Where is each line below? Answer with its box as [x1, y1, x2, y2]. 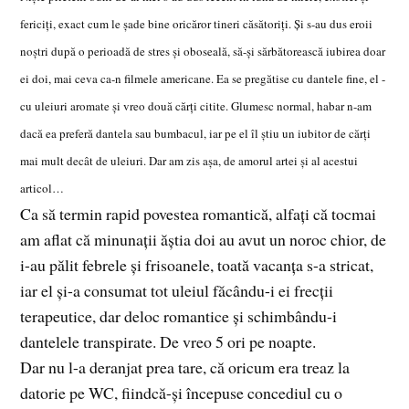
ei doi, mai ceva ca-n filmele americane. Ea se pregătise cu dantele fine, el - [20, 70, 386, 88]
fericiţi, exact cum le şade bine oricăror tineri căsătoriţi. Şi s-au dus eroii [20, 16, 373, 33]
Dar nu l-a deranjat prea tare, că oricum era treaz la [20, 356, 351, 379]
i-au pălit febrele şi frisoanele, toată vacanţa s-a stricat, [20, 254, 374, 277]
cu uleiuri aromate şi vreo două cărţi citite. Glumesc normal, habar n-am [20, 98, 372, 115]
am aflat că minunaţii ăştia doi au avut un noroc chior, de [20, 228, 387, 251]
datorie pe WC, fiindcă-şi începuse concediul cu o [20, 382, 343, 404]
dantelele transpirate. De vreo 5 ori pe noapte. [20, 330, 317, 353]
